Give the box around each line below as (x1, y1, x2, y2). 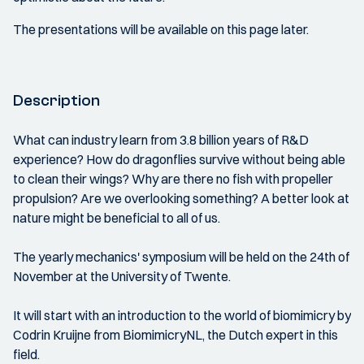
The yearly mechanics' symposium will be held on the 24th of (13, 249, 349, 266)
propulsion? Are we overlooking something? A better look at (13, 190, 349, 207)
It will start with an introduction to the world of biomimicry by (13, 307, 351, 324)
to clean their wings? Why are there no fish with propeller (13, 171, 333, 188)
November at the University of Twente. (13, 268, 231, 285)
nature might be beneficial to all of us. (13, 210, 220, 227)
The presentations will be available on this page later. (13, 21, 309, 38)
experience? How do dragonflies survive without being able (13, 151, 345, 168)
